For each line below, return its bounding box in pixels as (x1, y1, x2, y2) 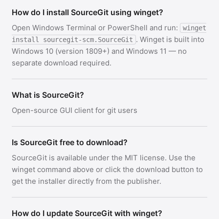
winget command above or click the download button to (12, 165, 203, 174)
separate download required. (12, 58, 111, 67)
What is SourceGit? (12, 90, 84, 100)
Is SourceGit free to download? (12, 137, 128, 147)
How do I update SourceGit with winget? (12, 208, 162, 218)
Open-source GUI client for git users (12, 106, 137, 115)
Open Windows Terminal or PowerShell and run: (12, 23, 180, 32)
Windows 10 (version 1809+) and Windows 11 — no (12, 46, 187, 56)
